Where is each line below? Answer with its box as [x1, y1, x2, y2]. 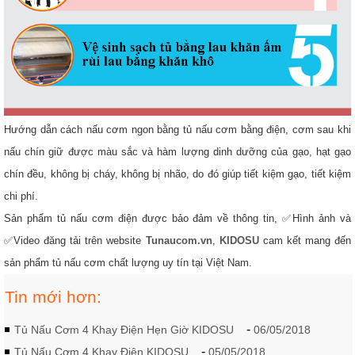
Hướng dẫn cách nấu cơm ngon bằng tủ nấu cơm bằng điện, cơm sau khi [4, 123, 351, 136]
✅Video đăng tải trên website [4, 234, 146, 246]
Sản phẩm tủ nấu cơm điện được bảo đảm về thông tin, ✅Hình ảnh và [4, 212, 351, 224]
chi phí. [4, 189, 38, 202]
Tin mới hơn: [5, 287, 101, 306]
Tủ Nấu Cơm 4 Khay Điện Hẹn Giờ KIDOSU [14, 323, 234, 336]
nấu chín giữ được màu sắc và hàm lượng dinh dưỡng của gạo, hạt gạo [4, 145, 351, 158]
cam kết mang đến [258, 234, 352, 246]
